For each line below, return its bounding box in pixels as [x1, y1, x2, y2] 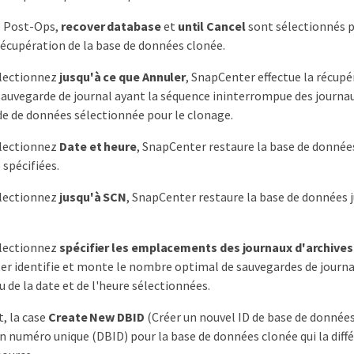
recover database [61, 17, 161, 34]
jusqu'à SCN [59, 188, 127, 205]
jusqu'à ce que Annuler [59, 68, 186, 85]
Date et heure [59, 137, 137, 154]
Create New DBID [48, 308, 145, 325]
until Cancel [177, 17, 246, 34]
